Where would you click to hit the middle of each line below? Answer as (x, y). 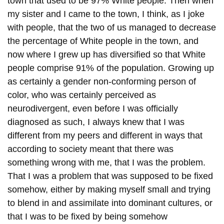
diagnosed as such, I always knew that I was (96, 122)
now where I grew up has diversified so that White (106, 54)
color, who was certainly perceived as (82, 95)
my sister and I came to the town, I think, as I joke (106, 14)
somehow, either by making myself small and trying (109, 189)
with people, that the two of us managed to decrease (112, 27)
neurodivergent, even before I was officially (93, 108)
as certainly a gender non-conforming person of (102, 81)
